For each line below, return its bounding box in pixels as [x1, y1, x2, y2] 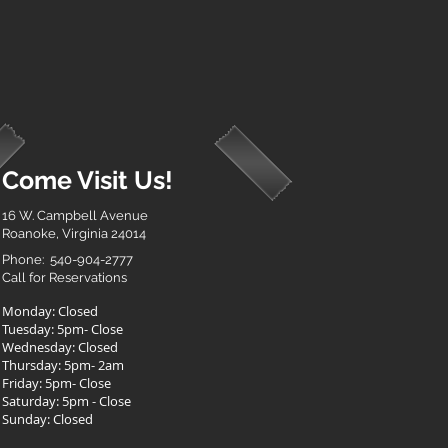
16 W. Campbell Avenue [2, 208, 148, 223]
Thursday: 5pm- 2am [2, 356, 124, 374]
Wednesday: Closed [2, 338, 118, 356]
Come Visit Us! [2, 165, 173, 195]
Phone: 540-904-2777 [2, 252, 133, 267]
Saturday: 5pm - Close [2, 392, 131, 410]
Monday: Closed [2, 302, 98, 320]
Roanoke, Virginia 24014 [2, 226, 146, 241]
